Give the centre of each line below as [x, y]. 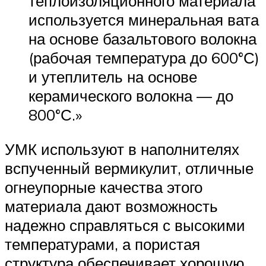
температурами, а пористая [102, 244]
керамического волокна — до [131, 96]
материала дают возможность [111, 206]
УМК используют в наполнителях [122, 149]
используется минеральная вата [144, 20]
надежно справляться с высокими [125, 225]
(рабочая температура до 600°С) [144, 58]
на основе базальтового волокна [142, 39]
